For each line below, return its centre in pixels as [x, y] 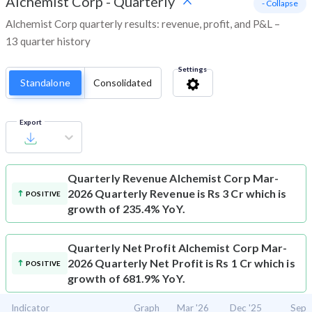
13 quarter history [48, 41]
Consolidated [123, 83]
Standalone [45, 83]
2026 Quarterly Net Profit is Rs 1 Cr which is [181, 263]
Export [31, 122]
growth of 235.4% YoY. [126, 209]
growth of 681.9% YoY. [126, 279]
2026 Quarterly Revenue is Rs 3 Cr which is [177, 194]
